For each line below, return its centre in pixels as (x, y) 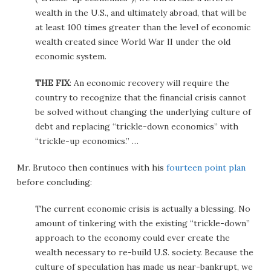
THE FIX (52, 83)
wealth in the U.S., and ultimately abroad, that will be (141, 13)
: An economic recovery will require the (149, 83)
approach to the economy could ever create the (132, 238)
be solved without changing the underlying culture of (143, 112)
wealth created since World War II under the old (133, 42)
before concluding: (54, 182)
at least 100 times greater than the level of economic (143, 27)
